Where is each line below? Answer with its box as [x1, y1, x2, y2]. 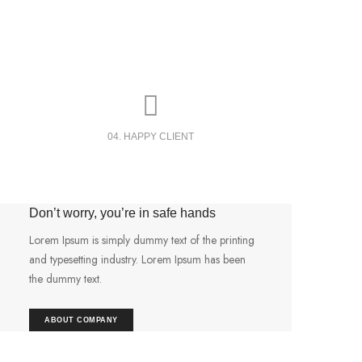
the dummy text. [29, 271, 102, 288]
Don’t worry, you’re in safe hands [29, 206, 216, 221]
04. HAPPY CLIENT [107, 131, 194, 143]
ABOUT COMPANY [44, 316, 118, 325]
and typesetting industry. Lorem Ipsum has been [29, 251, 246, 268]
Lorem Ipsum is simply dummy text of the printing [29, 232, 255, 249]
